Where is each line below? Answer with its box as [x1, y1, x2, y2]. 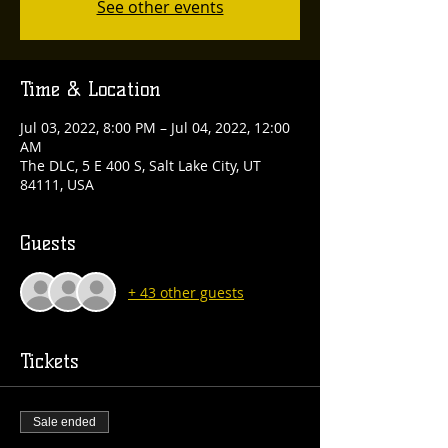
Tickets [20, 349, 79, 373]
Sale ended [33, 415, 96, 429]
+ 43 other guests [128, 282, 244, 302]
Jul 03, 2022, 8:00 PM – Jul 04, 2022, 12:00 [20, 118, 290, 137]
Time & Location [20, 77, 161, 101]
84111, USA [20, 175, 94, 194]
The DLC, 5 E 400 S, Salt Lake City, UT [20, 156, 261, 175]
